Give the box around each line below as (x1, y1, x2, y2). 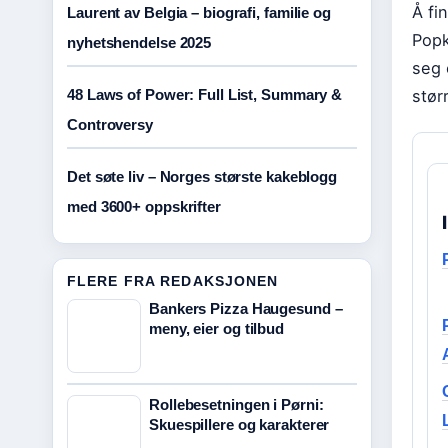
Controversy (67, 116, 153, 133)
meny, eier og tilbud (149, 320, 285, 337)
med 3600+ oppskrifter (67, 198, 221, 215)
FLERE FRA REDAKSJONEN (67, 273, 279, 289)
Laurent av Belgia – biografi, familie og (67, 4, 331, 21)
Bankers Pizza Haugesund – (149, 300, 343, 317)
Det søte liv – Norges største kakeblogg (67, 168, 338, 185)
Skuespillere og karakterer (149, 416, 330, 433)
